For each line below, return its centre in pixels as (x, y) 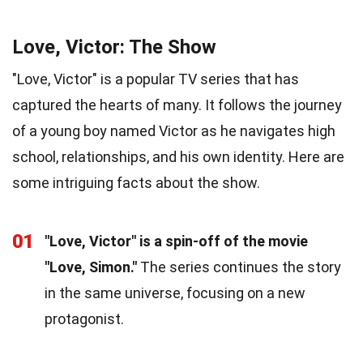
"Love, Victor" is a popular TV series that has (156, 79)
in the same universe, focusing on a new (175, 293)
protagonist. (84, 318)
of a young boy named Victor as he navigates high (174, 130)
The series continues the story (239, 267)
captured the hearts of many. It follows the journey (177, 105)
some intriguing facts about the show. (136, 182)
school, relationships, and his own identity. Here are (178, 156)
